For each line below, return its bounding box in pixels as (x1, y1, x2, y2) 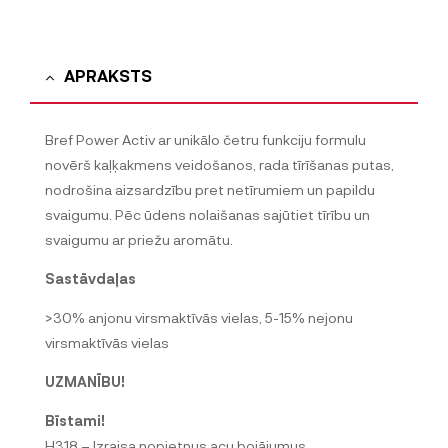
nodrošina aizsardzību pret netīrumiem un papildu (45, 181, 375, 199)
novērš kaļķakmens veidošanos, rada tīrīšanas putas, (45, 156, 394, 174)
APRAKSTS (64, 65, 152, 85)
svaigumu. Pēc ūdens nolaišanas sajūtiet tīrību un (45, 206, 370, 224)
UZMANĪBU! (45, 373, 125, 391)
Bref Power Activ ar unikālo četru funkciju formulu (45, 131, 366, 149)
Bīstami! (45, 412, 105, 430)
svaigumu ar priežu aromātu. (45, 231, 233, 249)
